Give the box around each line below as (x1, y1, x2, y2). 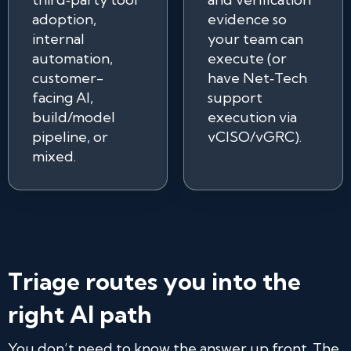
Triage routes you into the (8, 266, 301, 296)
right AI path (8, 299, 152, 329)
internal (32, 30, 85, 48)
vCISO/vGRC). (208, 128, 302, 146)
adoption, (32, 10, 96, 28)
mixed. (32, 147, 76, 165)
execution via (208, 108, 297, 126)
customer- (32, 69, 103, 87)
